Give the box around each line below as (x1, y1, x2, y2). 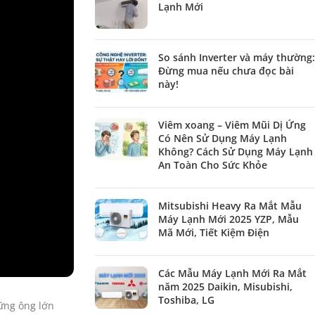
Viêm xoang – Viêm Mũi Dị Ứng (157, 118, 306, 132)
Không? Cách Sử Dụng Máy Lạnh (157, 145, 313, 159)
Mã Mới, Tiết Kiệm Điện (157, 226, 269, 240)
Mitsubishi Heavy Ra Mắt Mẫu (157, 199, 302, 213)
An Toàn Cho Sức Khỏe (157, 158, 267, 172)
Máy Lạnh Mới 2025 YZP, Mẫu (157, 212, 299, 226)
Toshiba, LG (157, 293, 214, 307)
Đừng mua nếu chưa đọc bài (157, 64, 294, 78)
